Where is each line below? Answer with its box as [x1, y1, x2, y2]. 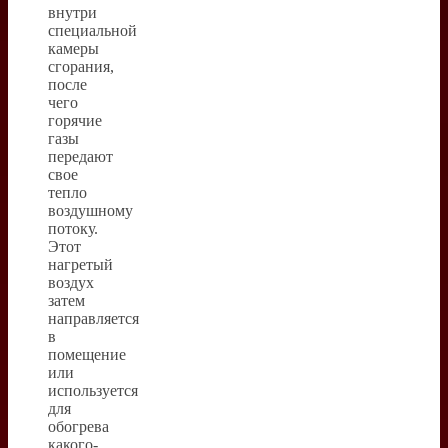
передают [48, 147, 113, 165]
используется [48, 381, 138, 399]
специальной [48, 21, 137, 39]
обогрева [48, 417, 109, 435]
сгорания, [48, 57, 114, 75]
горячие [48, 111, 102, 129]
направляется [48, 309, 139, 327]
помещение [48, 345, 126, 363]
